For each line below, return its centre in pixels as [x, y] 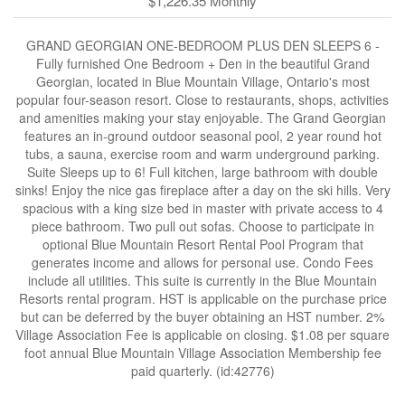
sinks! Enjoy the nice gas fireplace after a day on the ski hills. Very [202, 190]
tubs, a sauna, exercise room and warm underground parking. [202, 154]
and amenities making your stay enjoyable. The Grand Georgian [202, 118]
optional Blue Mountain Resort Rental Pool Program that [202, 244]
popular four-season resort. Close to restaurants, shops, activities [202, 99]
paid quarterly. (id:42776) [202, 371]
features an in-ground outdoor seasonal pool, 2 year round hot [202, 136]
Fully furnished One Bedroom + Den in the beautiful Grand [202, 63]
